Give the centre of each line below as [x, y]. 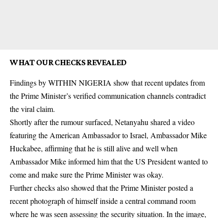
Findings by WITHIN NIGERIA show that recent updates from [107, 83]
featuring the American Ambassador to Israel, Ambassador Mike [108, 135]
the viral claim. [32, 109]
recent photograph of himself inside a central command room [103, 201]
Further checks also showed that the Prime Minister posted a [101, 188]
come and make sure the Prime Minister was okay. [87, 175]
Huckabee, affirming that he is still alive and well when [94, 148]
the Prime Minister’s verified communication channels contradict [108, 96]
